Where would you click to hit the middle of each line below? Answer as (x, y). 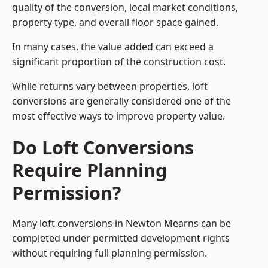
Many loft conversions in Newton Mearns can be (121, 223)
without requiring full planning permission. (109, 253)
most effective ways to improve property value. (118, 116)
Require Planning (89, 170)
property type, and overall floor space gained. (115, 22)
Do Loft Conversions (103, 147)
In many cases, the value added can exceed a (113, 47)
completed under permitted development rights (121, 238)
